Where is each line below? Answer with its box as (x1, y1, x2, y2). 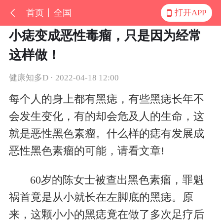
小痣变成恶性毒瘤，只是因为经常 (8, 28, 201, 43)
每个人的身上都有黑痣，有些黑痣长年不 (8, 93, 204, 106)
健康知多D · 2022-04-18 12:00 (8, 73, 119, 82)
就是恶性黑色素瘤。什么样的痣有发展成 (8, 128, 204, 140)
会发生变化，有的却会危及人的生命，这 (8, 110, 204, 123)
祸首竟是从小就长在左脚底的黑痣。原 (8, 191, 193, 204)
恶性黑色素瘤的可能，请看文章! (8, 145, 164, 157)
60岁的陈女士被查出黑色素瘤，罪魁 (30, 174, 204, 186)
